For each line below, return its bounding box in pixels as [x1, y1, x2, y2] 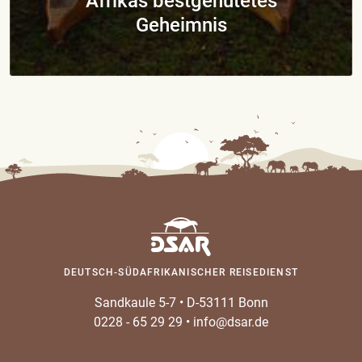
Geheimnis [135, 13, 227, 36]
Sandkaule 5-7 [94, 294, 176, 310]
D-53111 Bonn [186, 294, 268, 310]
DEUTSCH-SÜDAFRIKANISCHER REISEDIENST [63, 266, 299, 278]
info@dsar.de [193, 314, 268, 330]
